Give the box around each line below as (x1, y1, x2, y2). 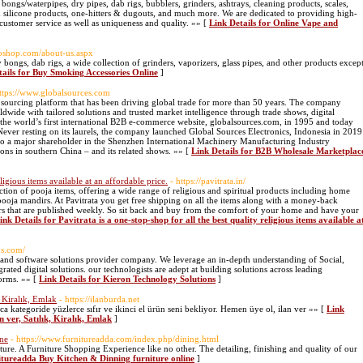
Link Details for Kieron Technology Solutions (39, 274, 216, 284)
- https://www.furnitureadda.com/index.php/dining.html (11, 334, 219, 344)
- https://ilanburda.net (59, 294, 139, 304)
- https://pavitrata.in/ (170, 176, 246, 186)
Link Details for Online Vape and (209, 18, 338, 28)
